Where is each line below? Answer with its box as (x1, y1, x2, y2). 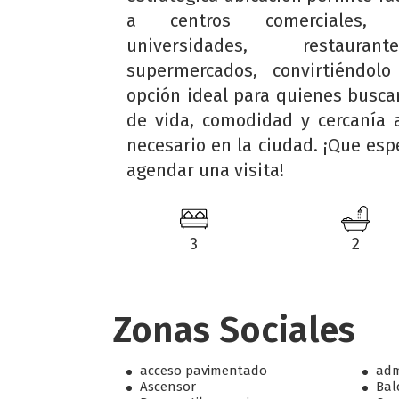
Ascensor (140, 379, 196, 395)
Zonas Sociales (113, 309, 355, 352)
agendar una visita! (126, 159, 284, 181)
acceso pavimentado (140, 362, 267, 379)
